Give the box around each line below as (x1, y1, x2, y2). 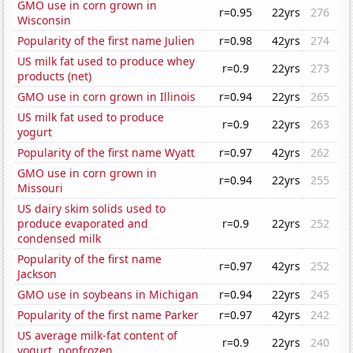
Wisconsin (17, 13, 72, 28)
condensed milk (17, 231, 102, 247)
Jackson (17, 266, 58, 282)
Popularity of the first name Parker (17, 307, 199, 323)
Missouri (17, 180, 64, 196)
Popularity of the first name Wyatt (17, 145, 195, 161)
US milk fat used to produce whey (17, 54, 195, 69)
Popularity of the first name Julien (17, 33, 195, 49)
